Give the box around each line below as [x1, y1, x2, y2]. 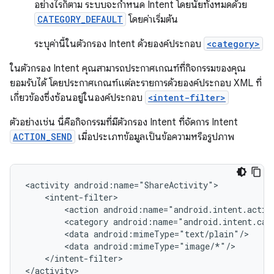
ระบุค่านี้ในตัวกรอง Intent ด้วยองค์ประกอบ [34, 38, 204, 50]
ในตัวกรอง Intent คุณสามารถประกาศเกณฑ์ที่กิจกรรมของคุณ [10, 62, 246, 75]
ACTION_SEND [13, 131, 72, 143]
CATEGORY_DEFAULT [37, 13, 123, 25]
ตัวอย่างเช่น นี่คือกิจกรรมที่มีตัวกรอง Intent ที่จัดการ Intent [10, 116, 238, 128]
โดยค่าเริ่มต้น [126, 13, 178, 26]
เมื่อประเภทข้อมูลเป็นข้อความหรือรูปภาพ [75, 131, 234, 143]
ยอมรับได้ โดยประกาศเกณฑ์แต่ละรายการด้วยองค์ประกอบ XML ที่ [10, 77, 262, 89]
